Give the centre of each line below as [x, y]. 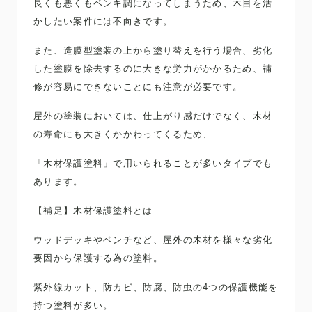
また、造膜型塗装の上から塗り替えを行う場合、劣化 [153, 50]
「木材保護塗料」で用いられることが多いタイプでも [153, 163]
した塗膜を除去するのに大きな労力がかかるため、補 [153, 68]
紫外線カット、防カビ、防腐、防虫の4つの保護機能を [156, 287]
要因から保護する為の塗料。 [98, 258]
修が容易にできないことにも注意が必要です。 [138, 86]
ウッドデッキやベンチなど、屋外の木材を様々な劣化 [153, 240]
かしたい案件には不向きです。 [103, 21]
